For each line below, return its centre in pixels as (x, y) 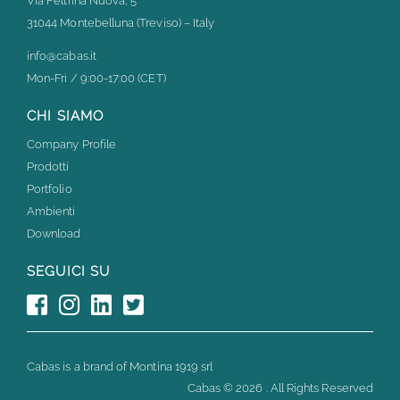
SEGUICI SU (69, 272)
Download (54, 234)
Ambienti (51, 212)
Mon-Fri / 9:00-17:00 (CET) (96, 79)
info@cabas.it (62, 56)
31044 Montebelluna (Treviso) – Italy (121, 23)
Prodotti (48, 167)
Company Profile (71, 145)
